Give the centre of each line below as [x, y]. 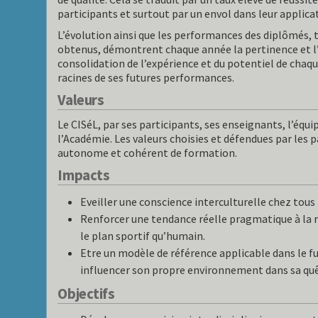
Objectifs [86, 294]
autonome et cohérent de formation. [149, 153]
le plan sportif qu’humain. [143, 235]
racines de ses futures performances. [146, 78]
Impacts [84, 176]
